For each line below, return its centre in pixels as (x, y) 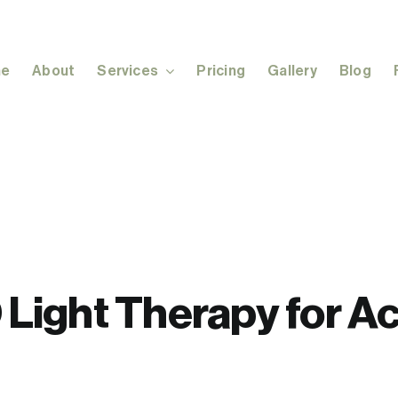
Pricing (221, 71)
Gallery (292, 71)
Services (128, 71)
